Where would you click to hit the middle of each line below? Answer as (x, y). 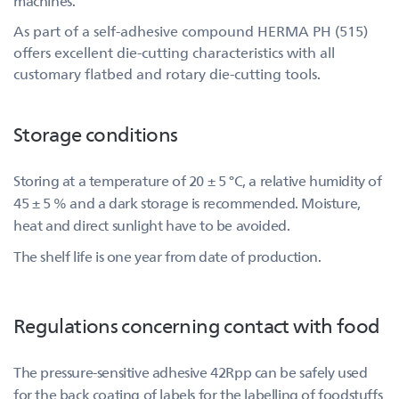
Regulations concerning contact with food (197, 325)
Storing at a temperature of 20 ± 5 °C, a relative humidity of (198, 180)
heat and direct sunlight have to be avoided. (152, 225)
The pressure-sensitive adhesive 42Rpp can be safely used (191, 372)
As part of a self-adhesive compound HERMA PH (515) (191, 31)
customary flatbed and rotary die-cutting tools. (167, 73)
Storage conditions (96, 133)
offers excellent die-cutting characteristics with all (174, 52)
